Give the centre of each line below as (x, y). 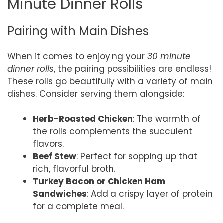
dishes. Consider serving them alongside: (96, 94)
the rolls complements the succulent (112, 131)
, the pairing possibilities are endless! (132, 69)
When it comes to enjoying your (77, 56)
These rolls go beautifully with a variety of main (110, 81)
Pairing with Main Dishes (78, 31)
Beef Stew (55, 156)
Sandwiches (60, 193)
